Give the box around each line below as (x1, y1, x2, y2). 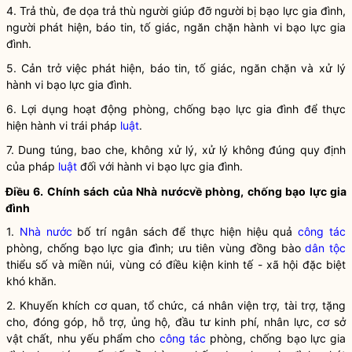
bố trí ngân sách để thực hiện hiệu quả (71, 225, 299, 238)
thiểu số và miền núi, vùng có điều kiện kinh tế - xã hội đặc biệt (6, 258, 346, 271)
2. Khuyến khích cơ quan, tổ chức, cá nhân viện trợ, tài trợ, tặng (6, 299, 346, 312)
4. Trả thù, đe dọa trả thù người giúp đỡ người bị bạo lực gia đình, (6, 4, 346, 17)
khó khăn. (6, 274, 57, 288)
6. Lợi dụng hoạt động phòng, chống (6, 102, 211, 115)
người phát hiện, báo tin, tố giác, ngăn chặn (6, 20, 244, 34)
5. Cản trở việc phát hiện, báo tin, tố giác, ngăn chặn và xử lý (6, 61, 346, 75)
